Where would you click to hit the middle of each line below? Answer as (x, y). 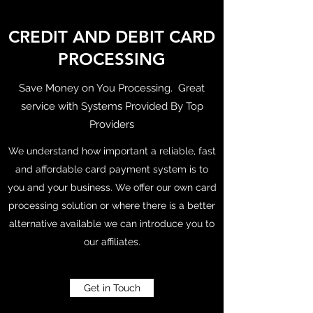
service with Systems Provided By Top (112, 106)
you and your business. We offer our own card (112, 187)
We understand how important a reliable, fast (112, 151)
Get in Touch (112, 288)
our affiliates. (112, 242)
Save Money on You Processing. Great (112, 88)
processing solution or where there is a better (112, 205)
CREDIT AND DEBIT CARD (112, 37)
